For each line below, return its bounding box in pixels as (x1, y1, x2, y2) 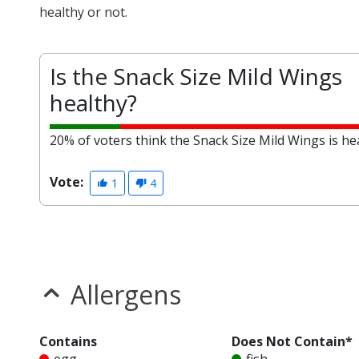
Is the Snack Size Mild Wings (50, 61, 342, 91)
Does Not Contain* (232, 333, 353, 351)
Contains (39, 333, 97, 351)
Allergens (71, 277, 181, 313)
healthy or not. (39, 3, 127, 21)
